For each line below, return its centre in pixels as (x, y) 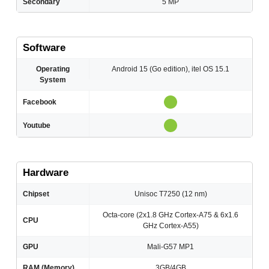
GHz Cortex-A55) (171, 226)
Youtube (37, 126)
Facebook (40, 102)
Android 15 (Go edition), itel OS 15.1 (171, 69)
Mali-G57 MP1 (171, 247)
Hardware (46, 173)
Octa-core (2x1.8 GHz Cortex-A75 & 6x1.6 (171, 215)
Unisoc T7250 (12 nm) (171, 194)
